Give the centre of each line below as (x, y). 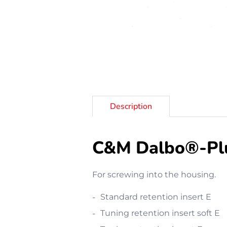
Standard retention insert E (156, 197)
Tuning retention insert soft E (160, 213)
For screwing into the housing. (154, 175)
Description (131, 106)
